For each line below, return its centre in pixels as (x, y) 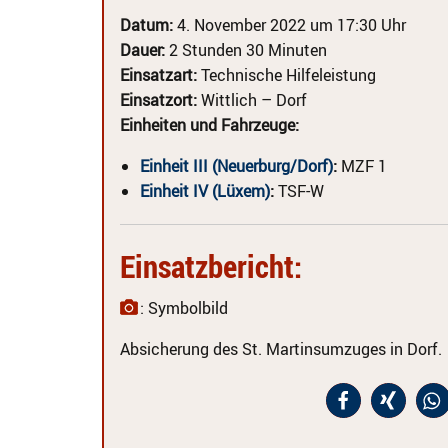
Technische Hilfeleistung (286, 75)
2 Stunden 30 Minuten (246, 50)
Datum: (146, 25)
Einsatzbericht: (211, 266)
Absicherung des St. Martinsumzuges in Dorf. (281, 349)
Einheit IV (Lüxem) (205, 191)
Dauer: (142, 50)
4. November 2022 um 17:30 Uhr (289, 25)
